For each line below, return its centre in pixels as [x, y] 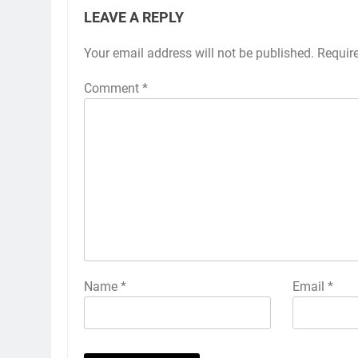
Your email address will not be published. [199, 53]
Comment [113, 88]
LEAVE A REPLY [134, 17]
